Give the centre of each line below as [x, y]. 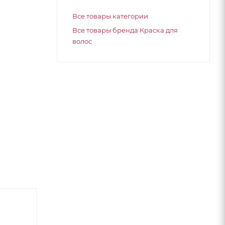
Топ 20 [62, 206]
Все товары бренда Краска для [125, 30]
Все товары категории [110, 16]
